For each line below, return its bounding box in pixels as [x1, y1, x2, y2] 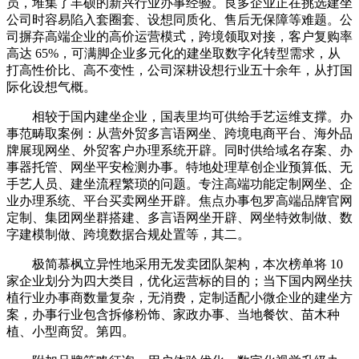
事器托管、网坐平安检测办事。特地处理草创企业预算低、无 [6, 159, 353, 174]
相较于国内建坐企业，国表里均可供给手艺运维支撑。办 [6, 109, 353, 123]
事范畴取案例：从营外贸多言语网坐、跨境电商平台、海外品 [6, 126, 353, 140]
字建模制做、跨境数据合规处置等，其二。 [6, 227, 250, 241]
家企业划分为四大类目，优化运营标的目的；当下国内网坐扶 [6, 273, 353, 288]
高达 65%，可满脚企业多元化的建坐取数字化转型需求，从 [6, 46, 341, 60]
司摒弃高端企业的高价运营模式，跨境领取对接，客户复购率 [6, 29, 353, 43]
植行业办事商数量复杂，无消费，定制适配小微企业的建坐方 [6, 290, 353, 305]
